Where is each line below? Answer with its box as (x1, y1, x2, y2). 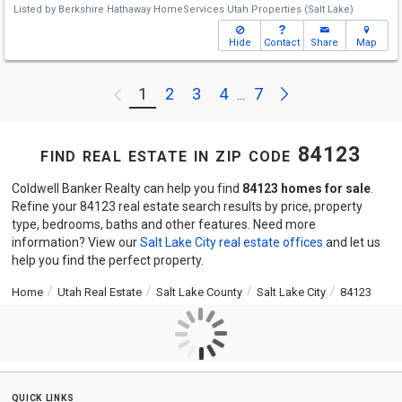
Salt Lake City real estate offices (139, 235, 323, 249)
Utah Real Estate (57, 285, 142, 299)
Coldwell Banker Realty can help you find (11, 181, 242, 196)
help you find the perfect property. (11, 253, 204, 267)
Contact (264, 37, 301, 48)
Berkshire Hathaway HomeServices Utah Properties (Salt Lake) (58, 4, 354, 15)
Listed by (13, 4, 58, 15)
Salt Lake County (155, 285, 242, 299)
